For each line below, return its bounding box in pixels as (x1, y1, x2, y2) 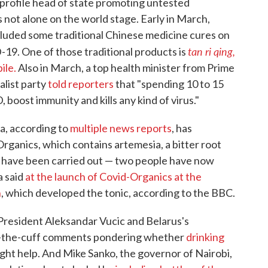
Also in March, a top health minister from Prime (16, 60, 234, 74)
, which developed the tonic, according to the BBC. (1, 185, 235, 199)
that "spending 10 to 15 (114, 77, 224, 90)
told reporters (48, 77, 114, 90)
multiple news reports (70, 121, 172, 135)
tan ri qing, (188, 43, 235, 59)
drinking (186, 230, 224, 243)
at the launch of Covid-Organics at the (25, 169, 202, 183)
